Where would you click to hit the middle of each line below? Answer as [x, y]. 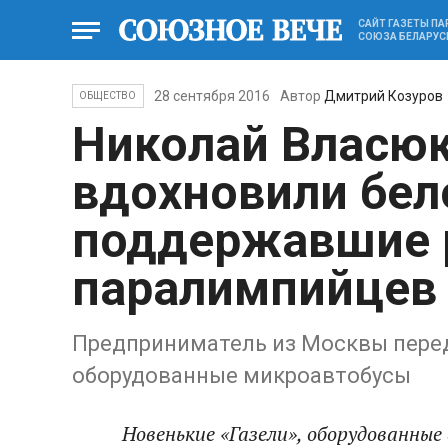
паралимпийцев [254, 288]
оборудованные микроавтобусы [241, 375]
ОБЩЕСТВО [108, 95]
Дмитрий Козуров [383, 96]
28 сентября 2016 [211, 96]
